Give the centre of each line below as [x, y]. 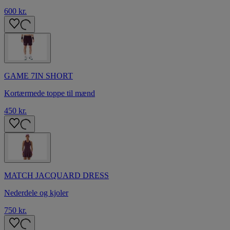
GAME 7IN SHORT [39, 75]
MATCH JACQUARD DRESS [56, 175]
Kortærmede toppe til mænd [50, 93]
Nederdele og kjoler [36, 193]
